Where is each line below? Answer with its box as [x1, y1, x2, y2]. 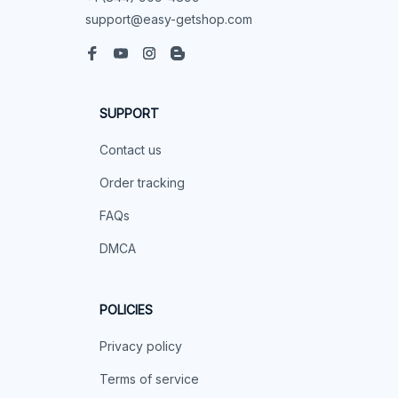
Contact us [99, 141, 162, 157]
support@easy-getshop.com [85, 11, 252, 27]
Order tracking [99, 174, 185, 190]
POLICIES [99, 301, 153, 317]
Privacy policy [99, 338, 182, 354]
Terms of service [99, 370, 199, 386]
